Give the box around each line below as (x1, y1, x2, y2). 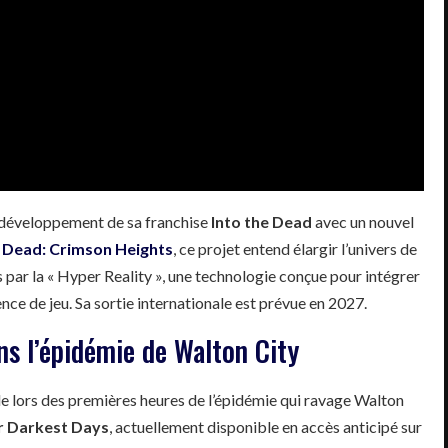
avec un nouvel (312, 211, 414, 231)
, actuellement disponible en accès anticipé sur (109, 416, 422, 436)
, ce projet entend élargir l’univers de (173, 238, 417, 258)
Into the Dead (211, 211, 312, 231)
